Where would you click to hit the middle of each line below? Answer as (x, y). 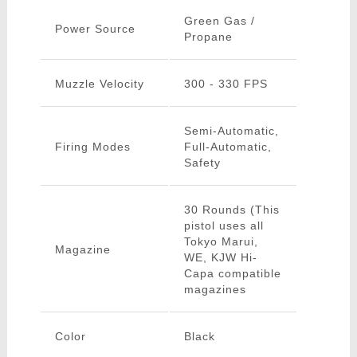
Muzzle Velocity (99, 84)
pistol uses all (224, 226)
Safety (202, 163)
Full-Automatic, (228, 147)
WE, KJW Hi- (220, 258)
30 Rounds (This (231, 210)
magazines (215, 290)
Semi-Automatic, (231, 131)
